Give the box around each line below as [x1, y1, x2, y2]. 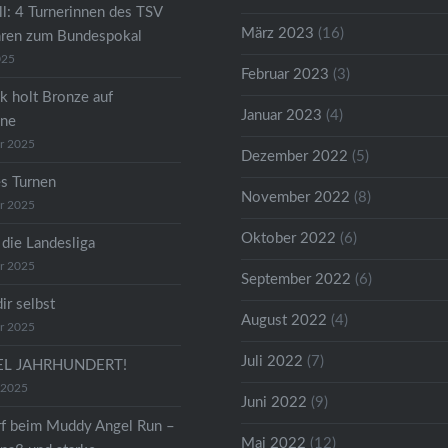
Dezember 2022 [241, 148, 349, 164]
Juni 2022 [241, 394, 308, 410]
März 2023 [241, 25, 315, 41]
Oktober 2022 [241, 230, 337, 246]
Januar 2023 [241, 107, 323, 123]
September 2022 [241, 271, 352, 287]
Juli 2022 [241, 353, 304, 369]
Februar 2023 [241, 66, 330, 82]
